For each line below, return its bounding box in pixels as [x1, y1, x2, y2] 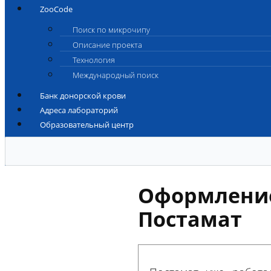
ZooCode [40, 4, 73, 15]
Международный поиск [73, 70, 158, 80]
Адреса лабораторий [40, 105, 118, 116]
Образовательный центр [40, 119, 134, 130]
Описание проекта [73, 39, 142, 50]
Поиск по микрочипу [73, 24, 150, 35]
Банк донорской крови [40, 90, 126, 101]
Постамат [138, 205, 242, 233]
